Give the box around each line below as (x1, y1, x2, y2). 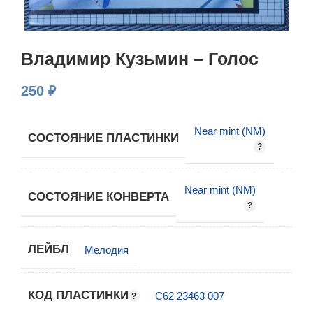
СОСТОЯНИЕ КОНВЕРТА (28, 190, 169, 203)
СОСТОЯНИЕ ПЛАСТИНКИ (28, 131, 179, 144)
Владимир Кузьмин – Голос (21, 49, 259, 68)
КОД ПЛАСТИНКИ (28, 289, 132, 301)
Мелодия (85, 243, 129, 256)
